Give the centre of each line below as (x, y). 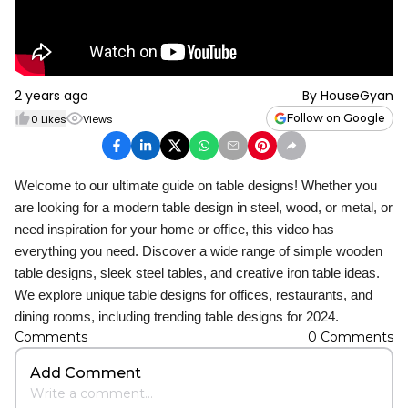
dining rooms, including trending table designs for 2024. (177, 316)
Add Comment (86, 373)
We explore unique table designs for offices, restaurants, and (194, 295)
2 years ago (51, 96)
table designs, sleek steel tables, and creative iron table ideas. (197, 273)
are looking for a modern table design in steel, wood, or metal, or (204, 207)
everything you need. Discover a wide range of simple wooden (199, 251)
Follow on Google (336, 118)
